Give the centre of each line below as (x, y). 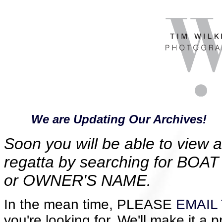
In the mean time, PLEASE (90, 204)
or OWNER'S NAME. (78, 180)
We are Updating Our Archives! (119, 119)
